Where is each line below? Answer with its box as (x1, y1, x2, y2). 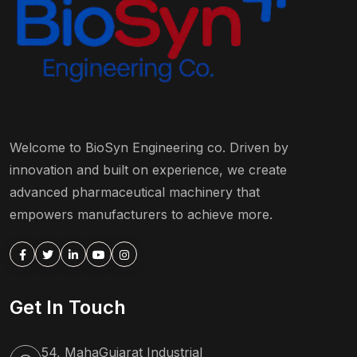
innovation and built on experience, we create (10, 161, 287, 178)
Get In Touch (10, 296, 126, 320)
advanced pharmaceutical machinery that (10, 183, 260, 200)
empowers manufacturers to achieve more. (10, 206, 273, 222)
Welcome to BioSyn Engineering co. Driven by (10, 139, 288, 155)
